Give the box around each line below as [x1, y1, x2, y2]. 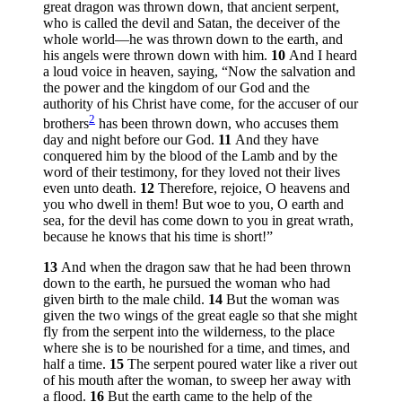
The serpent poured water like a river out [127, 356, 357, 372]
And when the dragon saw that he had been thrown [61, 259, 351, 275]
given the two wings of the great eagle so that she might [43, 308, 357, 324]
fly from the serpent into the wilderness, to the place [43, 324, 335, 340]
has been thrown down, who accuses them [95, 116, 338, 132]
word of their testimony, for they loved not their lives [43, 164, 340, 180]
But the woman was [226, 292, 339, 308]
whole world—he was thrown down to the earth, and [43, 31, 343, 48]
